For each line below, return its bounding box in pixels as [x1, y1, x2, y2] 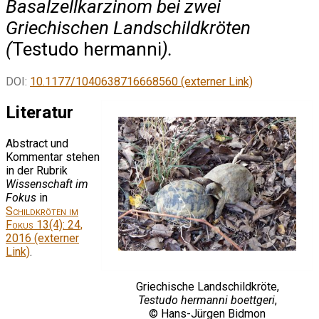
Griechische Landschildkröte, [135, 280, 279, 294]
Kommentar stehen [6, 150, 100, 164]
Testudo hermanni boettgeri [137, 293, 275, 308]
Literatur [6, 103, 73, 123]
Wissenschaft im [6, 177, 88, 192]
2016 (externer [6, 231, 79, 246]
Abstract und [6, 137, 68, 151]
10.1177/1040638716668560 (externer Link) [30, 75, 253, 89]
